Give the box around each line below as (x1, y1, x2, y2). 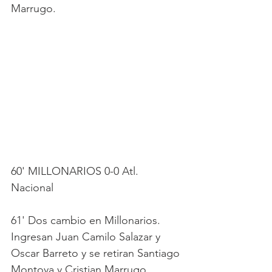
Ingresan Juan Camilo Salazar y (11, 229, 163, 243)
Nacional (11, 180, 53, 194)
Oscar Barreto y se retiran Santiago (11, 246, 183, 260)
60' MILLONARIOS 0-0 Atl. (11, 164, 141, 178)
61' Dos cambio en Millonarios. (11, 213, 163, 227)
